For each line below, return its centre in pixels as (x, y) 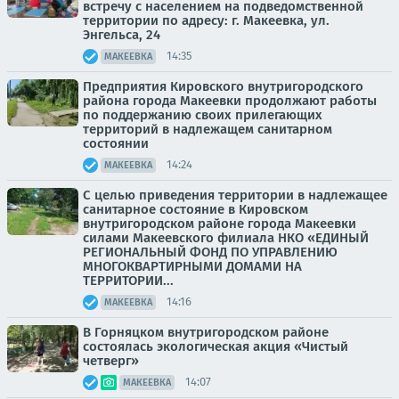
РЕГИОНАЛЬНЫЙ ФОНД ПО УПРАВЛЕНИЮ (210, 252)
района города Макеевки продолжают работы (230, 100)
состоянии (116, 143)
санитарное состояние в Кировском (195, 209)
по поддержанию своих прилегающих (203, 114)
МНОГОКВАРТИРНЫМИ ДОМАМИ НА (192, 266)
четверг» (111, 360)
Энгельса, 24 (122, 34)
